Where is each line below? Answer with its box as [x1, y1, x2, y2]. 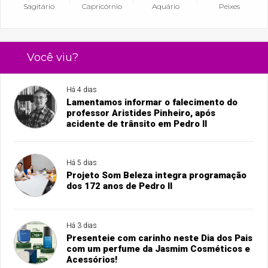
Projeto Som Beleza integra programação [66, 170, 247, 181]
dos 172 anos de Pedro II [66, 181, 173, 192]
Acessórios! [66, 254, 118, 266]
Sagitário [23, 2, 54, 11]
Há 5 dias [66, 159, 98, 167]
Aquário [152, 2, 180, 11]
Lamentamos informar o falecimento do [66, 97, 238, 108]
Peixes [218, 2, 240, 11]
